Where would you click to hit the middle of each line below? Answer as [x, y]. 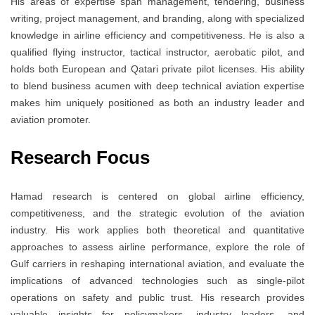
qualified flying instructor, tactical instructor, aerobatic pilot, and [157, 52]
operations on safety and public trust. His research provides [157, 298]
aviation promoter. [51, 120]
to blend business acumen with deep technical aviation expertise [157, 86]
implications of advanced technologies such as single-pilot [157, 281]
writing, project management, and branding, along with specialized [157, 19]
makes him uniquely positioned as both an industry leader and [157, 103]
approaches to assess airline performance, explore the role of [157, 247]
